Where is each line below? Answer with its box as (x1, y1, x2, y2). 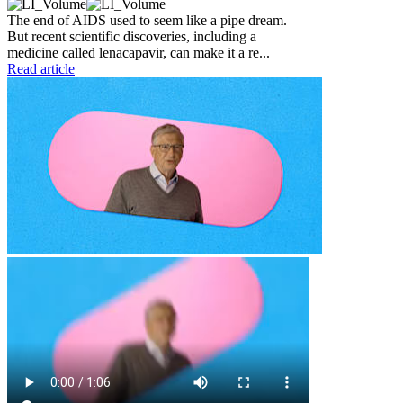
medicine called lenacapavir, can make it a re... (7, 44, 270, 60)
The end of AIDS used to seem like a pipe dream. (7, 12, 287, 28)
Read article (7, 60, 75, 76)
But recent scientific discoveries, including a (7, 28, 256, 44)
